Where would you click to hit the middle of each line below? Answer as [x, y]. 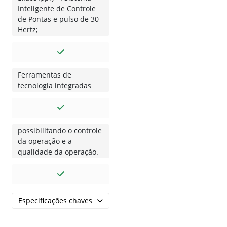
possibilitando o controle [60, 131]
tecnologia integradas [54, 86]
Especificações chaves [55, 201]
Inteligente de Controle [57, 9]
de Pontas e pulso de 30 [58, 19]
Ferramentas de [45, 75]
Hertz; [28, 30]
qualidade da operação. [58, 152]
